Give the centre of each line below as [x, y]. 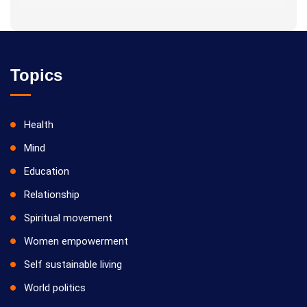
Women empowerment [76, 241]
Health [39, 125]
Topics [36, 75]
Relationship [52, 195]
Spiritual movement [68, 218]
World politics [55, 288]
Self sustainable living [73, 265]
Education [47, 171]
